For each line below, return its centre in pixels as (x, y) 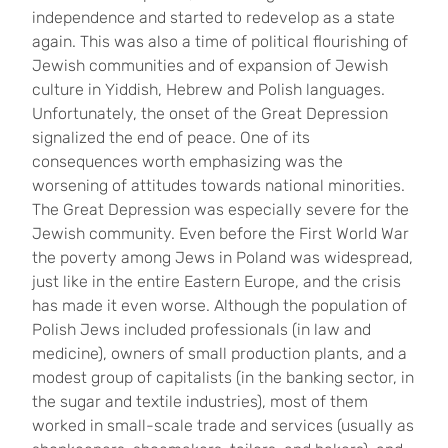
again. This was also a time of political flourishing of (220, 41)
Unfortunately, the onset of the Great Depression (210, 113)
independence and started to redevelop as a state (213, 17)
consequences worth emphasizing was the (187, 161)
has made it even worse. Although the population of (219, 305)
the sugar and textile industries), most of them (200, 401)
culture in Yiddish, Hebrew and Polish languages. (208, 89)
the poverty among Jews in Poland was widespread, (222, 257)
